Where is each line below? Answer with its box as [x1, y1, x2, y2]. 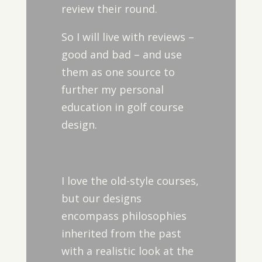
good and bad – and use [61, 47, 182, 61]
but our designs [61, 191, 142, 205]
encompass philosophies [61, 209, 187, 223]
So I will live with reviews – [61, 30, 194, 44]
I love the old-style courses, [61, 174, 199, 188]
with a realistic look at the [61, 244, 194, 258]
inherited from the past [61, 226, 181, 240]
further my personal [61, 82, 164, 96]
